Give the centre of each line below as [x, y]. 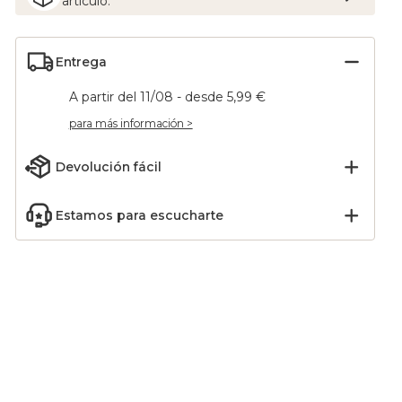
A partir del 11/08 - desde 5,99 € [167, 97]
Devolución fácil [108, 167]
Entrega [81, 62]
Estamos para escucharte [139, 215]
